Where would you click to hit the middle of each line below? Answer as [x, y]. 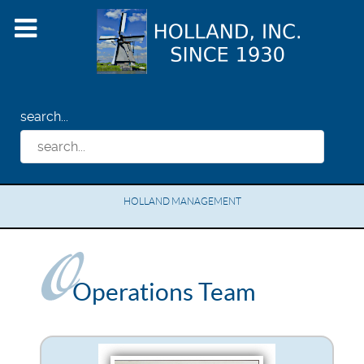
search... [44, 116]
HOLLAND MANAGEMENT [182, 201]
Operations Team [164, 291]
